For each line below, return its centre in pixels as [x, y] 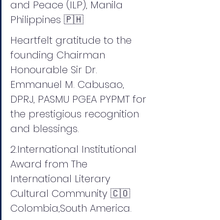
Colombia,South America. [71, 208]
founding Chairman [59, 55]
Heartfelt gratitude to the [72, 41]
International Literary [62, 179]
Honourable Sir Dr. [55, 70]
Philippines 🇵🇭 [48, 20]
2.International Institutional [75, 150]
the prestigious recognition [76, 114]
